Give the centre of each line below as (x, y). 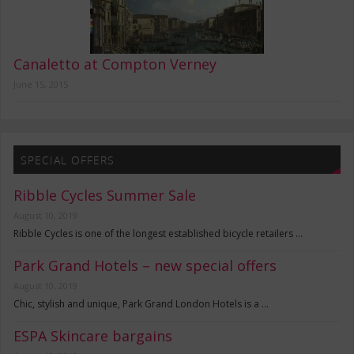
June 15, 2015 (41, 85)
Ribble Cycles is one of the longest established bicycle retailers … (158, 233)
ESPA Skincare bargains (93, 336)
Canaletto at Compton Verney (115, 64)
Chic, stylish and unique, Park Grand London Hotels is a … (141, 304)
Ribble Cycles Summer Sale (105, 195)
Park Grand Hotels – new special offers (145, 265)
